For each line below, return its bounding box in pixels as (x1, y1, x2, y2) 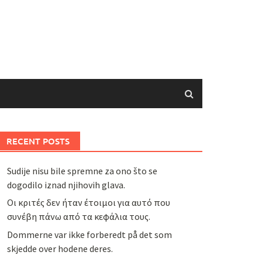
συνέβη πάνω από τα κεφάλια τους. (6, 211, 150, 223)
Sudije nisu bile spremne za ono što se (6, 165, 157, 177)
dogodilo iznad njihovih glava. (6, 179, 125, 191)
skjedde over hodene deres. (6, 242, 113, 254)
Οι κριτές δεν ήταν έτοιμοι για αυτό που (6, 196, 170, 209)
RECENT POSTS (6, 135, 70, 147)
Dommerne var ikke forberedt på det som (6, 228, 172, 240)
